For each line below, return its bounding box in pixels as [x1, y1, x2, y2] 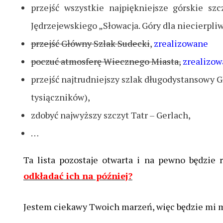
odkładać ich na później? [23, 170, 132, 182]
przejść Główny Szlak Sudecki [31, 37, 150, 50]
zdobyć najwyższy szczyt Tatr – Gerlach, [31, 109, 191, 121]
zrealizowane [154, 37, 208, 50]
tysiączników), [31, 91, 90, 104]
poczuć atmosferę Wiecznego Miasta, [31, 55, 181, 68]
